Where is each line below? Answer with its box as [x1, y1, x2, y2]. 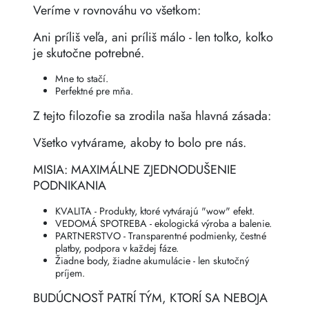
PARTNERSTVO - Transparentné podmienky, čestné [55, 229, 266, 243]
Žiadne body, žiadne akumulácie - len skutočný [55, 254, 249, 268]
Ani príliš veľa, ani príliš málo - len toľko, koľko [33, 28, 273, 47]
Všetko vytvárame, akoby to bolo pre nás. [33, 134, 246, 152]
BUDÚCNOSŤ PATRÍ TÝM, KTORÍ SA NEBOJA [33, 289, 268, 308]
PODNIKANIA [33, 177, 106, 195]
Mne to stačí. [55, 72, 108, 86]
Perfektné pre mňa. [55, 84, 133, 99]
